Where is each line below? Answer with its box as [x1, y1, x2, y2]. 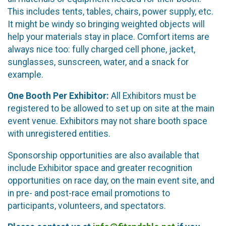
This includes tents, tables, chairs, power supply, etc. [8, 6, 213, 17]
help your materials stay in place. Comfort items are [8, 31, 209, 42]
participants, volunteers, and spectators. [8, 200, 168, 211]
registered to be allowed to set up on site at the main [8, 103, 214, 114]
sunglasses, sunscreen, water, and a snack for [8, 56, 189, 67]
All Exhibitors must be [109, 91, 196, 101]
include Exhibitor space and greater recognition [8, 162, 192, 173]
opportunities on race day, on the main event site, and [8, 175, 214, 186]
